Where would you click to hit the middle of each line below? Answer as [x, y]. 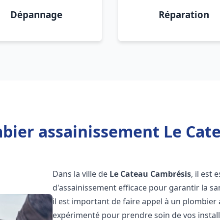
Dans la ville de [81, 174]
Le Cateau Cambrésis [151, 174]
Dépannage [36, 14]
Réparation [184, 14]
